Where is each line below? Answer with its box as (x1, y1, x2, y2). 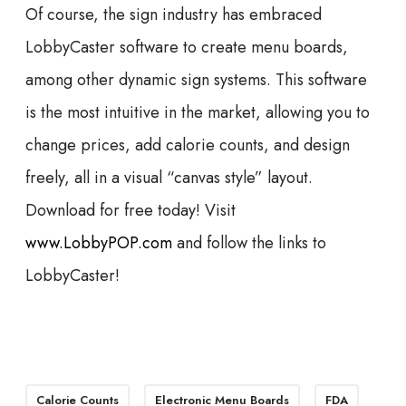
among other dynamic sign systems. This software (25, 67, 367, 92)
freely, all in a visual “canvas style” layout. (25, 165, 313, 189)
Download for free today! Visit (25, 198, 236, 222)
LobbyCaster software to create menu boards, (25, 34, 348, 59)
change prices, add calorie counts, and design (25, 132, 350, 157)
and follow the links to (172, 230, 326, 255)
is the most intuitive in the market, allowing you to (25, 100, 370, 124)
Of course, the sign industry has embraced (25, 2, 322, 26)
